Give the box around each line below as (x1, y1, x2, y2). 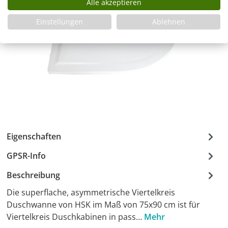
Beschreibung (7, 169, 60, 181)
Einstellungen (36, 16, 83, 26)
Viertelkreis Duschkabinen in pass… (7, 211, 144, 222)
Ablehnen (152, 16, 185, 26)
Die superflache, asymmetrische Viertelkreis (7, 187, 175, 198)
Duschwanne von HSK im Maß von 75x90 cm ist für (7, 199, 200, 210)
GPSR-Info (7, 150, 46, 161)
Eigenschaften (7, 131, 61, 142)
